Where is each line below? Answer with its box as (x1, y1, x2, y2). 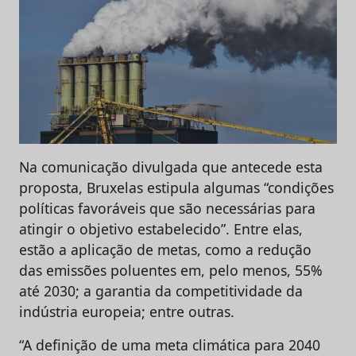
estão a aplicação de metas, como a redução (19, 239, 311, 259)
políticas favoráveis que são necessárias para (19, 198, 315, 218)
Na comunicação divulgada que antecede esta (19, 157, 323, 176)
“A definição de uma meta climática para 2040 (19, 335, 320, 354)
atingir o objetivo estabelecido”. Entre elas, (19, 219, 303, 238)
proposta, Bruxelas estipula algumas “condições (19, 177, 334, 197)
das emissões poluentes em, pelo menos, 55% (19, 260, 323, 280)
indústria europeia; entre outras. (19, 301, 234, 321)
